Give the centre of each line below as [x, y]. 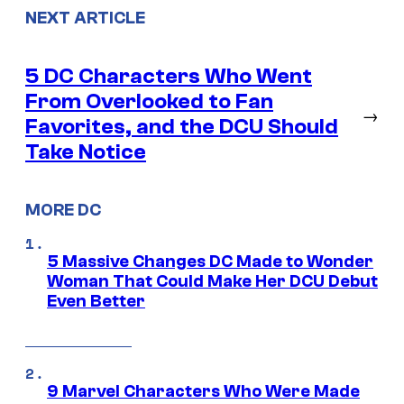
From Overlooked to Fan [149, 101]
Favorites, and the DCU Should [182, 126]
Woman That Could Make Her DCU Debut [212, 282]
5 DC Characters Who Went [169, 76]
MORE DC [63, 211]
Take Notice [86, 151]
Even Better [96, 302]
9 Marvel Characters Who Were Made [203, 392]
